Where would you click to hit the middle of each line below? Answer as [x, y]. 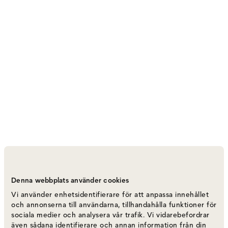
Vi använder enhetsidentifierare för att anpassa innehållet [110, 195]
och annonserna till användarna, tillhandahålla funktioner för [114, 205]
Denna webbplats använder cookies [70, 180]
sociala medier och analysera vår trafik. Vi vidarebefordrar [110, 215]
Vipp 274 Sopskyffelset [63, 172]
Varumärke [23, 188]
